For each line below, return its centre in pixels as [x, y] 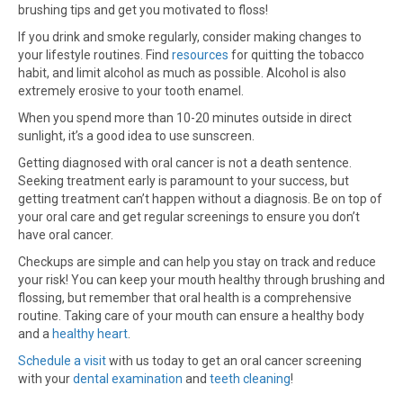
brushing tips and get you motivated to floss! [143, 10]
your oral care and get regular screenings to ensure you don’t [189, 217]
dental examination [128, 379]
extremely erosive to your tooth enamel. [131, 91]
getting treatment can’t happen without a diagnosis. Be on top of [200, 199]
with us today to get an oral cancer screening [234, 361]
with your [45, 379]
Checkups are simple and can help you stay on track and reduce [197, 262]
